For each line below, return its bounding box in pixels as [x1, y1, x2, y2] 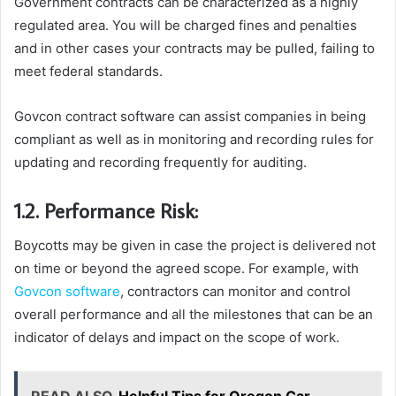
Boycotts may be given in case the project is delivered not [14, 237, 376, 255]
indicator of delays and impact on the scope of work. [14, 329, 339, 346]
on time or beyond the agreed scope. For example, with [14, 260, 359, 278]
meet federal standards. [14, 62, 163, 80]
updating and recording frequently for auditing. [14, 153, 307, 171]
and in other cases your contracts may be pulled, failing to [14, 39, 375, 57]
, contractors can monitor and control [120, 283, 351, 301]
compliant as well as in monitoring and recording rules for [14, 130, 374, 148]
